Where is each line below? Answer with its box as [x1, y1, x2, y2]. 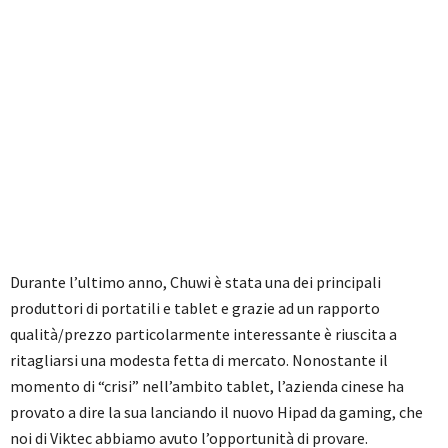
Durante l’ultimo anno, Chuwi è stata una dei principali [10, 272, 381, 292]
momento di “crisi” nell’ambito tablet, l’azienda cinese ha [10, 376, 404, 396]
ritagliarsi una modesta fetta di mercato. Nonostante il [10, 350, 388, 370]
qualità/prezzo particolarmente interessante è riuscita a [10, 324, 397, 344]
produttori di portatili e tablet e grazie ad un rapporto [10, 298, 380, 318]
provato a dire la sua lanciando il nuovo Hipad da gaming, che [10, 402, 423, 422]
